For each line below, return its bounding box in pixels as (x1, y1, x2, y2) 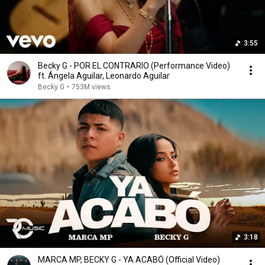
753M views (72, 83, 111, 91)
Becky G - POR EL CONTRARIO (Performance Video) (38, 61, 230, 70)
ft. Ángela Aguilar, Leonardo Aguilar (38, 71, 170, 80)
